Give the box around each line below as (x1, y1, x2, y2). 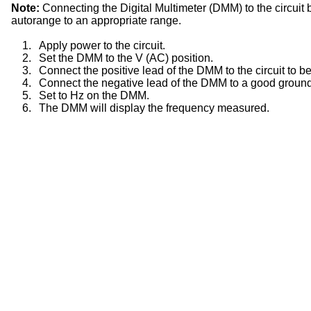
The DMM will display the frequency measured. (39, 101, 269, 114)
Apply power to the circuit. (39, 39, 165, 51)
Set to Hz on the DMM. (39, 89, 149, 101)
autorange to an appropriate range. (11, 14, 181, 26)
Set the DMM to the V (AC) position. (39, 51, 213, 64)
